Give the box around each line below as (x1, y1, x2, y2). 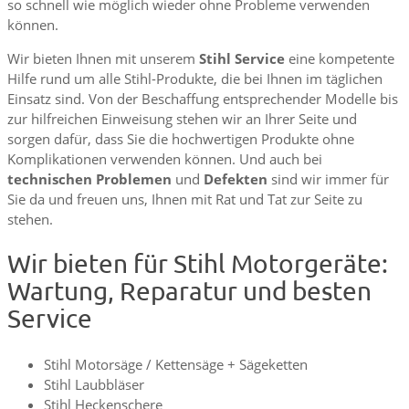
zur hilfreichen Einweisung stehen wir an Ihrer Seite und (7, 110, 357, 129)
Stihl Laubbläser (44, 374, 144, 393)
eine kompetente (285, 49, 394, 68)
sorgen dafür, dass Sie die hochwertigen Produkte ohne (7, 130, 354, 149)
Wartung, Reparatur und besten (7, 276, 372, 307)
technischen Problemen (7, 170, 172, 189)
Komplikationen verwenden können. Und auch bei (7, 150, 322, 169)
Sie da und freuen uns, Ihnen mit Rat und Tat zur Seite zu (7, 190, 362, 209)
